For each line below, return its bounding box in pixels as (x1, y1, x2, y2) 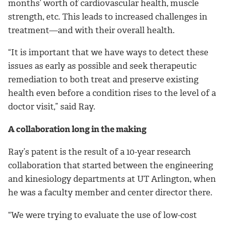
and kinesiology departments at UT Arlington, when (8, 173, 216, 184)
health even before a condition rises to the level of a (8, 87, 216, 99)
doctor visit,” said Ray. (8, 101, 95, 113)
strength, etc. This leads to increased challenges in (8, 11, 207, 22)
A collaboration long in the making (8, 124, 147, 135)
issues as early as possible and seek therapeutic (8, 60, 196, 72)
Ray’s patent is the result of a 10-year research (8, 146, 191, 157)
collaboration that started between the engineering (8, 159, 213, 171)
